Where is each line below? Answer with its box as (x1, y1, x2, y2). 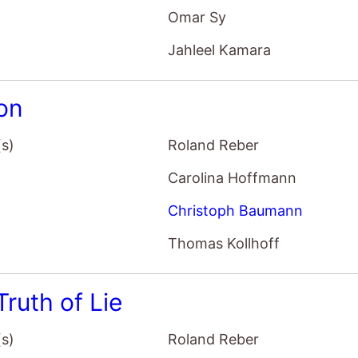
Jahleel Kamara (168, 42, 272, 58)
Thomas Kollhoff (168, 235, 280, 253)
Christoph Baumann (168, 202, 304, 220)
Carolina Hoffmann (168, 169, 297, 187)
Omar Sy (168, 9, 227, 26)
